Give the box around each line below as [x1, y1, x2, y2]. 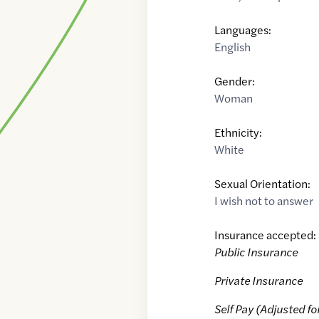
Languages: [214, 21, 272, 38]
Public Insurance [214, 244, 298, 261]
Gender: [214, 73, 256, 90]
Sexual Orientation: [214, 175, 311, 192]
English [214, 38, 251, 56]
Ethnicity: [214, 124, 263, 141]
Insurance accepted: [214, 226, 317, 244]
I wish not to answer [214, 192, 314, 209]
